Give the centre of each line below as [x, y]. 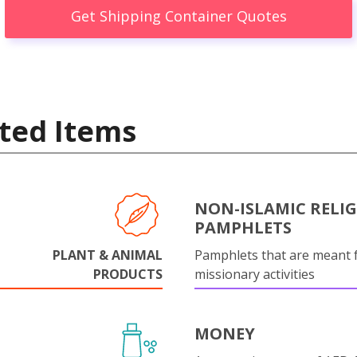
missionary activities [255, 274]
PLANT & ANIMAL [108, 255]
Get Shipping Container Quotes [178, 16]
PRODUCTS [128, 274]
